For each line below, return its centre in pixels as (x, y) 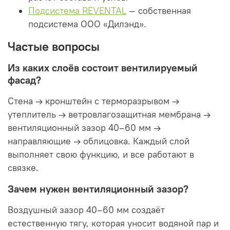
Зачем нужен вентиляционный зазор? (98, 188)
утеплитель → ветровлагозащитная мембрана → (109, 114)
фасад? (24, 80)
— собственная (159, 11)
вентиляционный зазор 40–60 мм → (84, 128)
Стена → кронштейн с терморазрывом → (93, 101)
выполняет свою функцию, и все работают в (101, 154)
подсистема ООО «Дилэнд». (87, 24)
